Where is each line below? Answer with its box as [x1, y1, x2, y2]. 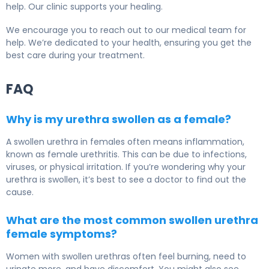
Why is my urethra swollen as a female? [6, 112, 231, 127]
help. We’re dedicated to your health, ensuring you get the [6, 37, 252, 49]
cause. [6, 186, 34, 199]
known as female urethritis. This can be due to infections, [6, 148, 247, 161]
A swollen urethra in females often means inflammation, [6, 136, 244, 148]
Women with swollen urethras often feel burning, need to [6, 250, 246, 263]
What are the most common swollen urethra [6, 213, 258, 228]
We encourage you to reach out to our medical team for [6, 24, 246, 37]
